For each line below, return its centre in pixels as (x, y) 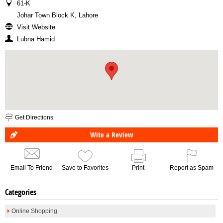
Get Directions (34, 117)
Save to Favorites (85, 168)
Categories (21, 192)
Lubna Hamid (36, 39)
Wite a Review (111, 135)
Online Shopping (34, 211)
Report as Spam (191, 168)
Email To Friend (32, 168)
